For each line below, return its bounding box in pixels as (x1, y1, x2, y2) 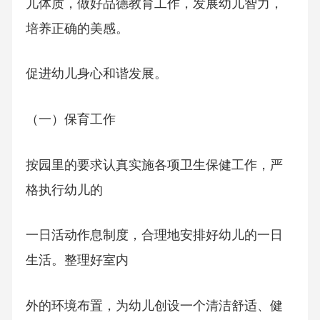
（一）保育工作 (25, 112, 116, 127)
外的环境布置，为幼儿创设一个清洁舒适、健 (25, 299, 283, 314)
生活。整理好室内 (25, 253, 129, 268)
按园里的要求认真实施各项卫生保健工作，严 (25, 157, 283, 172)
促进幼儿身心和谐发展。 (25, 66, 167, 81)
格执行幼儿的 (25, 182, 103, 197)
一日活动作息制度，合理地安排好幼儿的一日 (25, 228, 283, 243)
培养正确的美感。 (25, 21, 129, 36)
